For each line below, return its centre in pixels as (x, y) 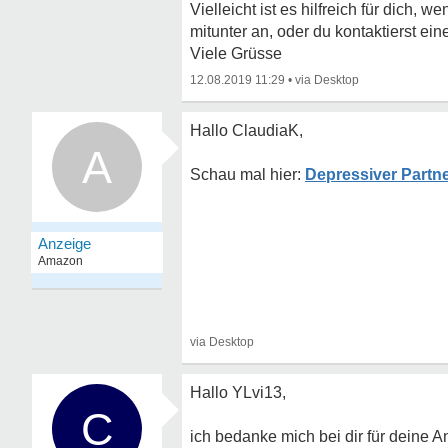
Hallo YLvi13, (238, 392)
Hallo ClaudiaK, (246, 130)
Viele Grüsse (236, 53)
